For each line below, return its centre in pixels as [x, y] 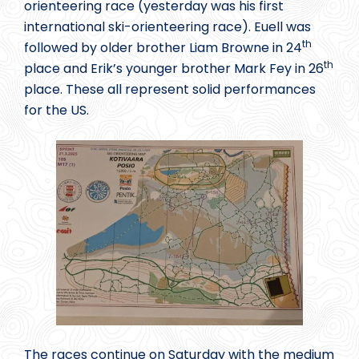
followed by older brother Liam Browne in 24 [163, 47]
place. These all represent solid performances [170, 89]
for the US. [58, 110]
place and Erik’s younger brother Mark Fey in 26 [174, 68]
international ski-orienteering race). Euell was [167, 26]
